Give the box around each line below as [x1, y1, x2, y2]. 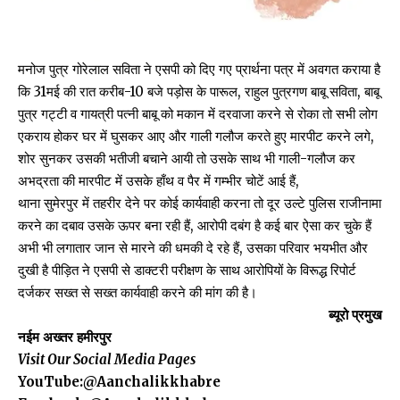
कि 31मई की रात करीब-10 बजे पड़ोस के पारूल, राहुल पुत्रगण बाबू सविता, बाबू [18, 82, 379, 100]
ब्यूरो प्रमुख [18, 305, 382, 323]
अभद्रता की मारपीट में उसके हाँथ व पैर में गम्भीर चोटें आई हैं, [18, 171, 299, 189]
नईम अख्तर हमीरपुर [18, 328, 112, 346]
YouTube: [18, 372, 83, 390]
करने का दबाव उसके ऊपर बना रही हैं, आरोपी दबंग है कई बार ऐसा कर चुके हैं [18, 216, 371, 234]
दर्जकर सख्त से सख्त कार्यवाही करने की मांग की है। [18, 283, 257, 301]
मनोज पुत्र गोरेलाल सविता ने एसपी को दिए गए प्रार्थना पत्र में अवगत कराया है [18, 60, 380, 78]
